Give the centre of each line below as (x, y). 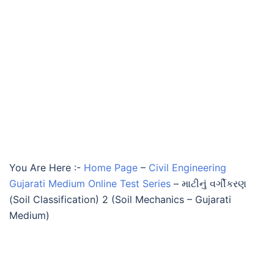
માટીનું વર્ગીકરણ (214, 183)
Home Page (111, 168)
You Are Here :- (45, 168)
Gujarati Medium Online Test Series (90, 183)
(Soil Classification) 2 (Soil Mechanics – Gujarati (120, 199)
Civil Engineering (187, 168)
